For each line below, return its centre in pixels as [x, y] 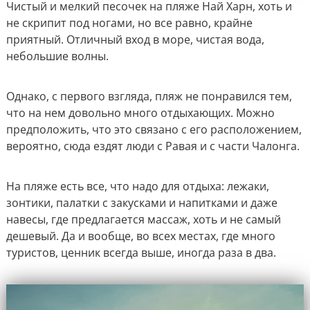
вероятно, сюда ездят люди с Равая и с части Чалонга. [153, 146]
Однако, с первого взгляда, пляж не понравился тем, [149, 96]
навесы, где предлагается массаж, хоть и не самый [143, 219]
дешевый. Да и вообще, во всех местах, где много [140, 236]
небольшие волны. [57, 56]
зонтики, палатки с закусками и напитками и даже [142, 202]
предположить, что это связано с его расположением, [154, 129]
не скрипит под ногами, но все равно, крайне [129, 22]
